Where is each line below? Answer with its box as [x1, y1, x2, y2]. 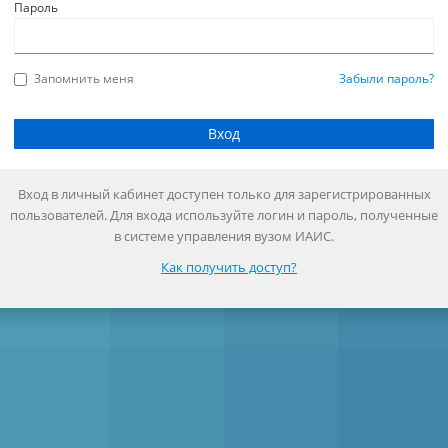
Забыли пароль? [339, 70, 434, 87]
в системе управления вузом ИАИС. [114, 227, 334, 245]
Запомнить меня [34, 70, 134, 87]
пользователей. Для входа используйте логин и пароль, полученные [10, 206, 438, 224]
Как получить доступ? [161, 258, 297, 276]
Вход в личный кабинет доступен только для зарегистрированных [17, 185, 431, 203]
